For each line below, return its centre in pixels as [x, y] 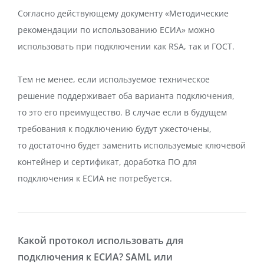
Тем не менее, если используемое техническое [114, 79]
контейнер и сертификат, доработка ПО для [107, 162]
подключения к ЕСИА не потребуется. [95, 178]
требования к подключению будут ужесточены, [115, 129]
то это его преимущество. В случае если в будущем [122, 112]
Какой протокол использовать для [100, 240]
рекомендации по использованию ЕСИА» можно [116, 30]
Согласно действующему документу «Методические [123, 13]
